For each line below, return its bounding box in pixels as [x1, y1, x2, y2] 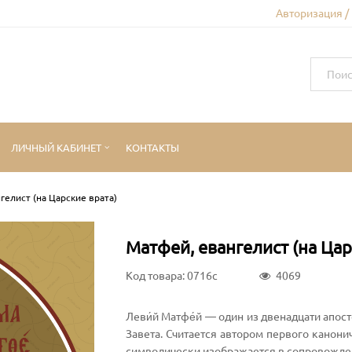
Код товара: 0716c [125, 267, 218, 282]
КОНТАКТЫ [126, 140, 179, 154]
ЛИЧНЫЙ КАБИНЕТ [11, 140, 101, 154]
